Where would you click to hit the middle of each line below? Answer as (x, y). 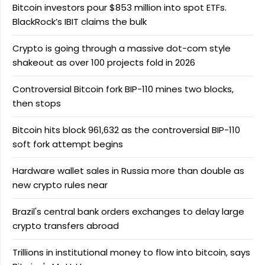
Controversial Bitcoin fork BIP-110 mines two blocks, (123, 89)
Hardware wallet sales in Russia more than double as (128, 170)
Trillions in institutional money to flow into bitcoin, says (131, 252)
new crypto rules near (60, 185)
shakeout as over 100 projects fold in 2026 (104, 62)
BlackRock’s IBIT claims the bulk (80, 21)
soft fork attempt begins (68, 144)
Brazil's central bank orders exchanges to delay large (128, 211)
